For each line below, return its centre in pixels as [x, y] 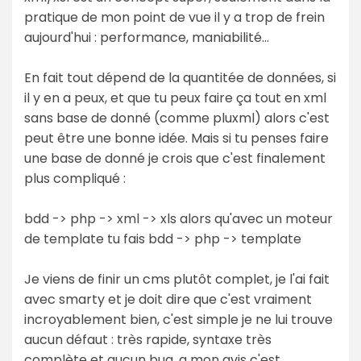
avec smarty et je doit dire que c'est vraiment [168, 299]
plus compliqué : [75, 178]
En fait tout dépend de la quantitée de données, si [180, 77]
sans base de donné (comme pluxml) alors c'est [177, 118]
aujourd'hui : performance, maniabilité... [147, 37]
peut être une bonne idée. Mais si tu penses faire [176, 138]
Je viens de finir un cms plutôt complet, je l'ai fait [177, 279]
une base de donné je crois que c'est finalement [175, 158]
